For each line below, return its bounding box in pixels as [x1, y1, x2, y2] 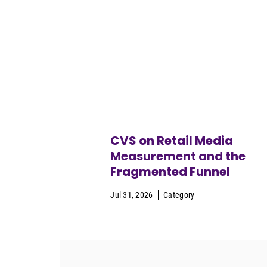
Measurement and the [110, 147, 246, 164]
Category [163, 190, 195, 200]
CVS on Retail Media [110, 132, 234, 149]
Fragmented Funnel [110, 163, 231, 180]
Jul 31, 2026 [110, 190, 153, 200]
